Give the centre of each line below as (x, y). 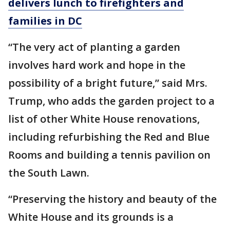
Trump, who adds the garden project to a (111, 101)
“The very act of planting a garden (94, 47)
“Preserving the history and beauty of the (112, 199)
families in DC (45, 21)
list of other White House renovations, (104, 119)
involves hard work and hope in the (97, 65)
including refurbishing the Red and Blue (109, 137)
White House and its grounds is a (91, 217)
